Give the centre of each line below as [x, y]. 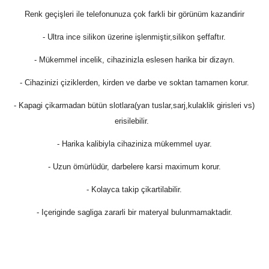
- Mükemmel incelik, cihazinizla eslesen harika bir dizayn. [134, 59]
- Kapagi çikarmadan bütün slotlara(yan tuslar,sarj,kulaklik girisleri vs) [134, 105]
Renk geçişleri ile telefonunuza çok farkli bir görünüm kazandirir [134, 14]
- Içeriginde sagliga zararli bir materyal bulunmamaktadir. [134, 212]
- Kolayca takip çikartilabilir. [134, 189]
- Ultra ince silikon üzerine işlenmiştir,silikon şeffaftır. [134, 37]
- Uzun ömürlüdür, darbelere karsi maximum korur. [134, 166]
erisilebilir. [134, 121]
